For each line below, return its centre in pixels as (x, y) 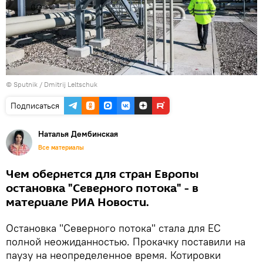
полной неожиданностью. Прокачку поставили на (126, 241)
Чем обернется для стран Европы (102, 174)
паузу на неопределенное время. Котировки (113, 255)
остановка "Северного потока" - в (102, 188)
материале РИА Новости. (77, 202)
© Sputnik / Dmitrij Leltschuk (52, 84)
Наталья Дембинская (78, 134)
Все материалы (61, 147)
